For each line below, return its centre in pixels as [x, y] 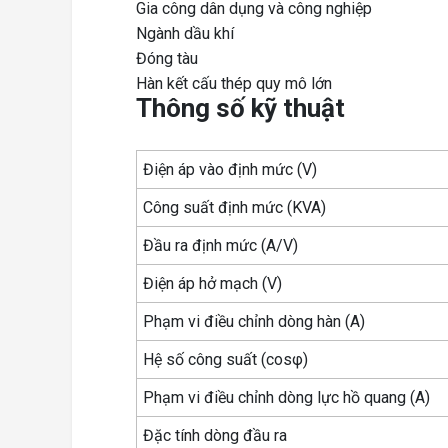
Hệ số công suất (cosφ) [226, 359]
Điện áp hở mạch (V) [213, 283]
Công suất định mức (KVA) [235, 207]
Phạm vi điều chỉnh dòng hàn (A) [254, 321]
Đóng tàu [167, 59]
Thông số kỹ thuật [240, 108]
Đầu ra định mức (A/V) [221, 245]
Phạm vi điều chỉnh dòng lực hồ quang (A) [287, 397]
